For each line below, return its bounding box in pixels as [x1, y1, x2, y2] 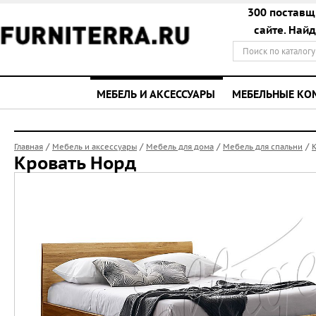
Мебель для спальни [223, 142, 303, 152]
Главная [14, 142, 43, 152]
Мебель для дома [146, 142, 214, 152]
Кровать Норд [14, 152, 136, 174]
